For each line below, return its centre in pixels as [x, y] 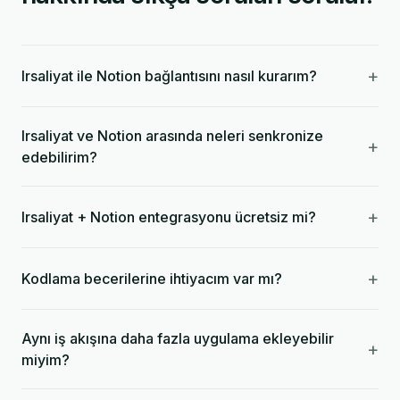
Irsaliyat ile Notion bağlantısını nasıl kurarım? [169, 76]
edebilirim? [59, 157]
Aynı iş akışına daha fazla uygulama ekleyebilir [178, 338]
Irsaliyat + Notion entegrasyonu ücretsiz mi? [169, 217]
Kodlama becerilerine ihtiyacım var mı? [152, 279]
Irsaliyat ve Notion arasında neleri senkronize [172, 136]
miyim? [46, 360]
